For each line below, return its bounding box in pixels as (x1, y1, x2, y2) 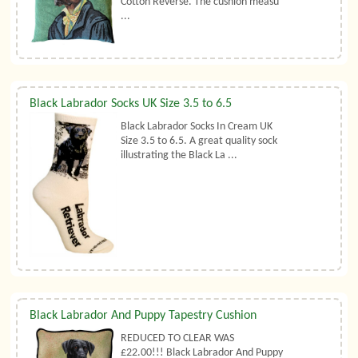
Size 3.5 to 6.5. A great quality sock (121, 135, 278, 148)
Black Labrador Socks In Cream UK (121, 121, 273, 133)
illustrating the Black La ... (121, 149, 238, 162)
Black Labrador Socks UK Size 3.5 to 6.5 (30, 97, 233, 111)
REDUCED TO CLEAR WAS (121, 332, 235, 344)
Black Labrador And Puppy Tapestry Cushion (30, 308, 257, 322)
